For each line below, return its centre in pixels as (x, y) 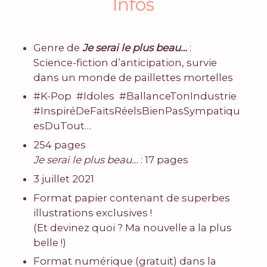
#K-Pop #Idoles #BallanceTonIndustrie (136, 96)
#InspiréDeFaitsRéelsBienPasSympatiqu (137, 111)
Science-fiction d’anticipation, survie (125, 62)
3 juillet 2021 (64, 178)
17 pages (166, 160)
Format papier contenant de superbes (132, 198)
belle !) (51, 242)
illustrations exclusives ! (93, 212)
